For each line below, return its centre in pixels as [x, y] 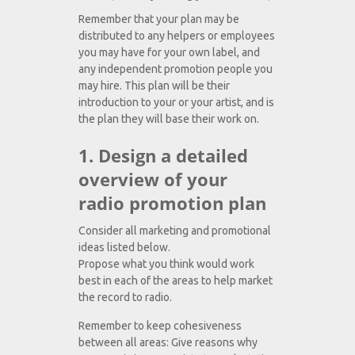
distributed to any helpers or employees [177, 36]
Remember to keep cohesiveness [160, 326]
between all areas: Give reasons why [168, 343]
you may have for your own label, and [169, 53]
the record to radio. [125, 298]
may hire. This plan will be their [154, 86]
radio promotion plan [172, 203]
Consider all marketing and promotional [175, 231]
